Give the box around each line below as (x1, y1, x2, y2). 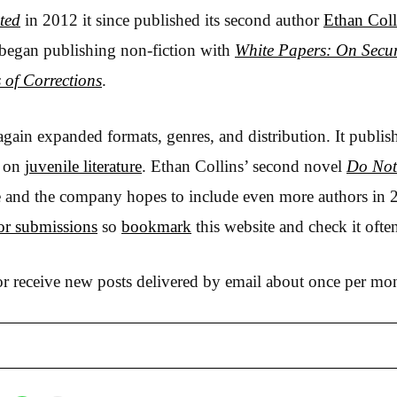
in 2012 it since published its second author (20, 11, 323, 29)
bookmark (121, 216, 191, 236)
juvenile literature (25, 156, 142, 175)
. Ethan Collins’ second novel (142, 156, 346, 175)
